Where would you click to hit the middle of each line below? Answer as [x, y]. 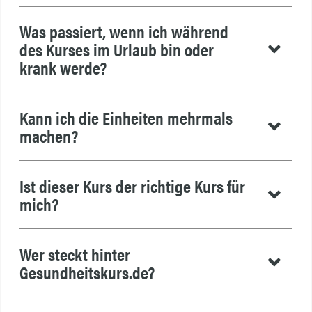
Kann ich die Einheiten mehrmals [126, 118]
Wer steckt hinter [75, 253]
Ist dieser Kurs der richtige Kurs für [132, 185]
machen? [48, 136]
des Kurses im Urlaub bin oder [116, 49]
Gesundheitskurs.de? [87, 272]
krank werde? [63, 68]
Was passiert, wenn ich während [124, 31]
